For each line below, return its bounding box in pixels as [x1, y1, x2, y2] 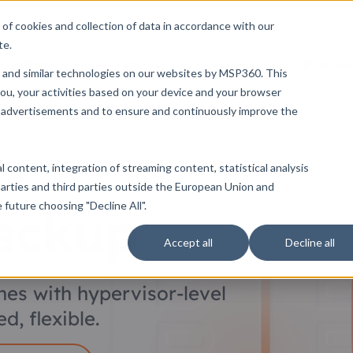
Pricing [124, 58, 166, 73]
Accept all [164, 236, 213, 250]
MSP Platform [6, 58, 87, 73]
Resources [203, 58, 266, 73]
